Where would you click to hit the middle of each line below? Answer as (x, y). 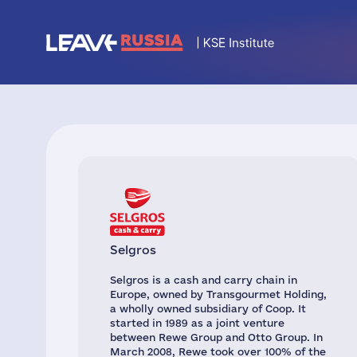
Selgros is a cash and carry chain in (204, 280)
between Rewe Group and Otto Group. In (216, 337)
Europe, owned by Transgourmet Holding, (218, 294)
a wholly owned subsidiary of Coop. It (208, 308)
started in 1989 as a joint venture (197, 323)
